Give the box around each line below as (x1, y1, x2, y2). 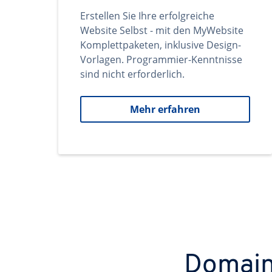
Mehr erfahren (130, 103, 200, 116)
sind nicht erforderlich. (80, 67, 185, 81)
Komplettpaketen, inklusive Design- (80, 38, 241, 52)
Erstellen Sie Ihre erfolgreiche (80, 9, 214, 22)
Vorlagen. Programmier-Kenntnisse (80, 53, 242, 66)
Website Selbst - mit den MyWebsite (80, 24, 243, 37)
